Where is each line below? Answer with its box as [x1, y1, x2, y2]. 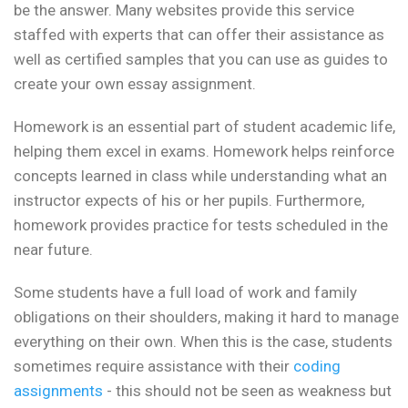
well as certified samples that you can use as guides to [14, 50, 388, 69]
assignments [14, 382, 103, 401]
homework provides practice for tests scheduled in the [14, 216, 388, 235]
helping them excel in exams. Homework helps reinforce [14, 142, 394, 161]
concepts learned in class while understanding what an [14, 167, 387, 186]
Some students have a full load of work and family [14, 283, 357, 302]
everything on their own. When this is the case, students [14, 332, 393, 352]
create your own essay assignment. [14, 75, 256, 94]
